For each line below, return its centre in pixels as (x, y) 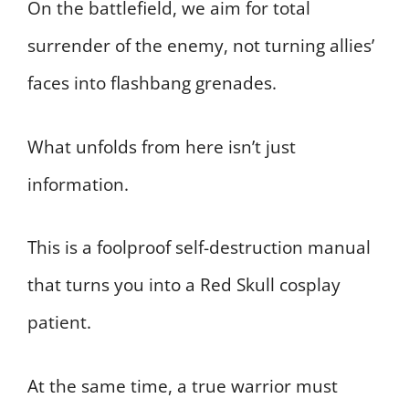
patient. (59, 323)
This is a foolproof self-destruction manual (199, 248)
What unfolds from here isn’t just (162, 147)
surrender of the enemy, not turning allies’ (201, 46)
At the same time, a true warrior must (183, 386)
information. (78, 184)
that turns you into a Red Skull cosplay (184, 285)
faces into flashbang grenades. (152, 84)
